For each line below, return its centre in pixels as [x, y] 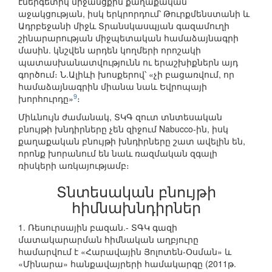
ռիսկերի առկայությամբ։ [74, 165]
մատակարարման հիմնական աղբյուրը [108, 240]
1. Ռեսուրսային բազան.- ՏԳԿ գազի [98, 227]
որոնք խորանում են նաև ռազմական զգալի [118, 153]
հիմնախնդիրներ [136, 207]
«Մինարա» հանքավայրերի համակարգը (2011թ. [127, 264]
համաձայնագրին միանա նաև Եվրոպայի [113, 87]
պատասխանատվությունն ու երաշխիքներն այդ [128, 62]
